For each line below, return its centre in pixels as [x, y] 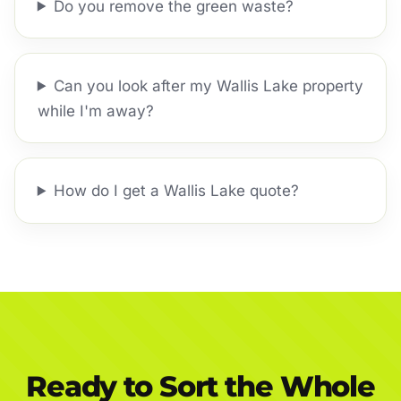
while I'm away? [95, 111]
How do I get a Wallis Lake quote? [176, 190]
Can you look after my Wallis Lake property [208, 85]
